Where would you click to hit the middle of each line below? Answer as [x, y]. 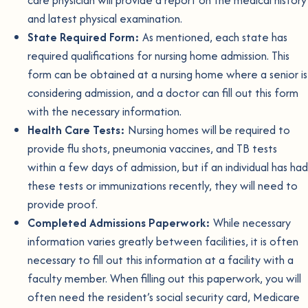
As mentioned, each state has [213, 37]
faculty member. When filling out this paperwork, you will [164, 279]
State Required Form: [84, 37]
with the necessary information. [104, 112]
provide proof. [63, 205]
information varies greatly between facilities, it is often [163, 242]
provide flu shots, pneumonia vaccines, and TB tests [152, 149]
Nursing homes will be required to [208, 130]
